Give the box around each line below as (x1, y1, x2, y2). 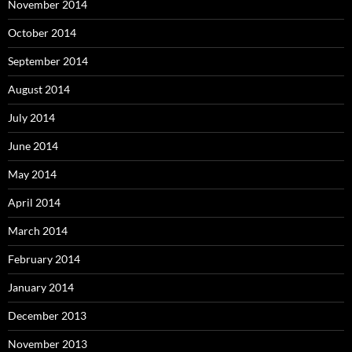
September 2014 (8, 53, 88, 68)
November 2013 (8, 336, 87, 350)
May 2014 (8, 167, 57, 181)
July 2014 (8, 110, 55, 124)
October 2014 (8, 25, 76, 39)
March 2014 (8, 223, 68, 237)
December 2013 (8, 308, 86, 322)
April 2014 (8, 195, 60, 209)
